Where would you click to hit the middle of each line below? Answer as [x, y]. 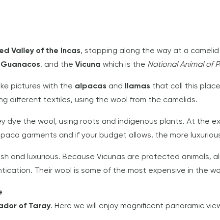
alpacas [92, 87]
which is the [125, 65]
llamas [138, 87]
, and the [58, 65]
